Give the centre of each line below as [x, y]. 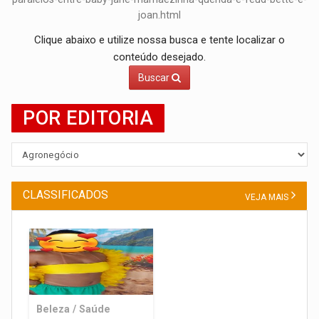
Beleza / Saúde [74, 309]
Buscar [155, 78]
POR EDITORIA [88, 119]
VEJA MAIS [267, 198]
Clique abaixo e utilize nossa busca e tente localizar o [159, 40]
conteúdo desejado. [159, 57]
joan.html [159, 15]
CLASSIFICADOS [66, 195]
